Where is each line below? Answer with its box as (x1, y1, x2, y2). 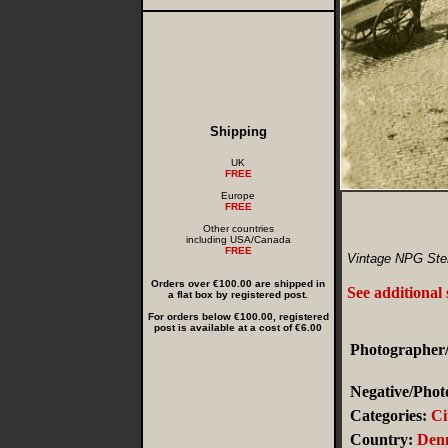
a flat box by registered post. (168, 289, 308, 300)
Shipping (209, 124, 267, 139)
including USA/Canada (185, 234, 291, 245)
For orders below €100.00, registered (147, 311, 329, 322)
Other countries (202, 223, 274, 234)
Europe (221, 190, 255, 201)
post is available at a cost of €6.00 (154, 322, 322, 333)
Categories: (349, 407, 427, 424)
